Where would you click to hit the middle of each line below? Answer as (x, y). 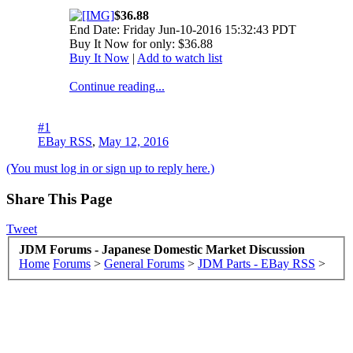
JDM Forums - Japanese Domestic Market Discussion (162, 249)
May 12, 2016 (134, 141)
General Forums (144, 263)
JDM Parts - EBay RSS (256, 263)
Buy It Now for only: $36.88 (141, 43)
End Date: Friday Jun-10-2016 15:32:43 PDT (183, 29)
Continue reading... (117, 86)
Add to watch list (180, 58)
